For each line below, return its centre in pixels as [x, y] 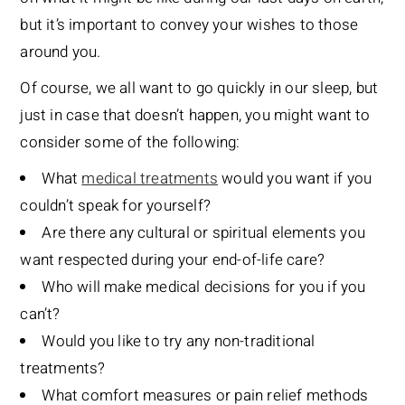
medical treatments [150, 179]
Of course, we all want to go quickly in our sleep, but [199, 89]
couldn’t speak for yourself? [115, 206]
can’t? [40, 315]
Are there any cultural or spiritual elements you [203, 233]
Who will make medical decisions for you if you [204, 287]
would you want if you [295, 179]
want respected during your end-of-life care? [173, 260]
